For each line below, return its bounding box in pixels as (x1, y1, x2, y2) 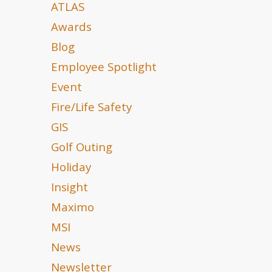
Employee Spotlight (51, 59, 157, 78)
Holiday (51, 159, 91, 178)
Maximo (51, 199, 94, 219)
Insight (51, 179, 88, 199)
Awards (51, 19, 92, 38)
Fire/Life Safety (51, 99, 132, 118)
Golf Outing (51, 139, 112, 158)
